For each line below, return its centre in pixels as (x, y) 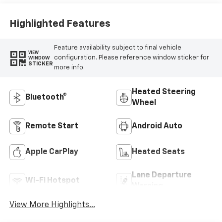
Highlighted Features (60, 24)
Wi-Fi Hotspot (52, 181)
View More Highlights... (52, 205)
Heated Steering (164, 92)
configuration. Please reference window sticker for (131, 58)
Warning (147, 186)
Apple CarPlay (52, 152)
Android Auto (157, 126)
